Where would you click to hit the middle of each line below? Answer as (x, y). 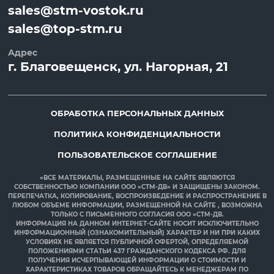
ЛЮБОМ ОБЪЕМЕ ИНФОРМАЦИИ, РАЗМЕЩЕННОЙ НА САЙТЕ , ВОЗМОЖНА (137, 206)
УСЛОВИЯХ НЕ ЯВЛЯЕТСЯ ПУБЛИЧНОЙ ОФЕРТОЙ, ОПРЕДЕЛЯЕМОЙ (137, 242)
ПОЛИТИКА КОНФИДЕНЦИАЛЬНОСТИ (137, 134)
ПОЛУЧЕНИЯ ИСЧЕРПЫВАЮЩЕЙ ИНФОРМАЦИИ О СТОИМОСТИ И (137, 261)
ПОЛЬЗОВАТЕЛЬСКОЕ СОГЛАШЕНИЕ (137, 155)
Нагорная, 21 (187, 67)
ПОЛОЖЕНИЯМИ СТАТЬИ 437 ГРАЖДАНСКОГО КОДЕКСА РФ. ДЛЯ (137, 251)
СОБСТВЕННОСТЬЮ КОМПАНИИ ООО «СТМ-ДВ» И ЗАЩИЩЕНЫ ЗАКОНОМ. (137, 187)
